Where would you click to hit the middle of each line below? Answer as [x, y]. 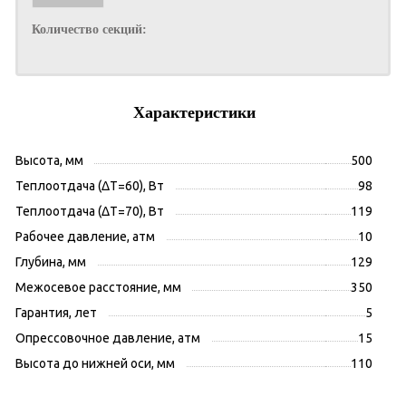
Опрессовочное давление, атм [108, 338]
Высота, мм [49, 161]
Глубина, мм [51, 262]
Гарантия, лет [56, 313]
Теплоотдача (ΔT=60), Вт [90, 186]
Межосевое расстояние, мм [98, 288]
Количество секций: [89, 30]
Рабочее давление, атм [85, 237]
